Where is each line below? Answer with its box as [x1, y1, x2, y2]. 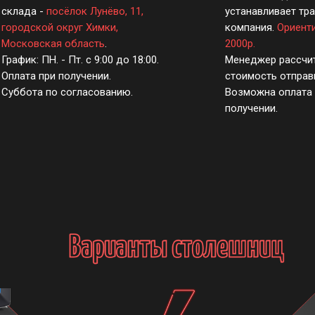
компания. [225, 20, 277, 34]
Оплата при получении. [1, 69, 111, 82]
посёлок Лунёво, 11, [46, 4, 143, 18]
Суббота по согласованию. [1, 85, 133, 98]
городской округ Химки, [1, 20, 118, 34]
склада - [1, 4, 46, 18]
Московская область [1, 37, 105, 50]
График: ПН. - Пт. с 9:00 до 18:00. [1, 53, 159, 66]
